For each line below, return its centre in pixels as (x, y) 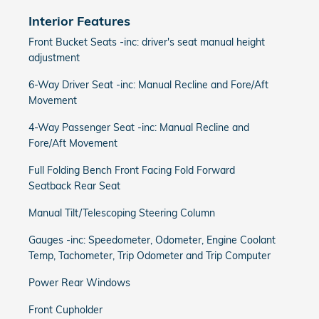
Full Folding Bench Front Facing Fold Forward (132, 170)
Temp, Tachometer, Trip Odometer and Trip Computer (150, 256)
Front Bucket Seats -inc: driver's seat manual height (147, 42)
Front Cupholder (66, 310)
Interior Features (79, 21)
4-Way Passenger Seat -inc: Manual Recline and (139, 127)
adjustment (54, 58)
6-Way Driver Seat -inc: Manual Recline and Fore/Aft (148, 85)
